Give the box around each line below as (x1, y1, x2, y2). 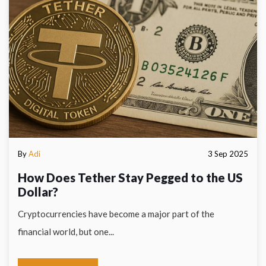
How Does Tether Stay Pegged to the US (18, 170, 243, 185)
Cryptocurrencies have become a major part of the (18, 208, 214, 219)
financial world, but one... (18, 226, 114, 237)
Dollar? (18, 185, 58, 199)
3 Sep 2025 (208, 149, 248, 159)
